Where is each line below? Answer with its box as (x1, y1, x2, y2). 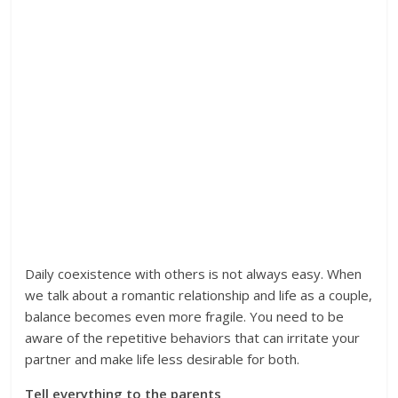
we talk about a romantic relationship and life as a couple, (25, 286, 373, 305)
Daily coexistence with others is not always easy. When (25, 265, 362, 283)
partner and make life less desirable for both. (25, 350, 300, 369)
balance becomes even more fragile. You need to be (25, 307, 345, 326)
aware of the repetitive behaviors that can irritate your (25, 329, 361, 347)
